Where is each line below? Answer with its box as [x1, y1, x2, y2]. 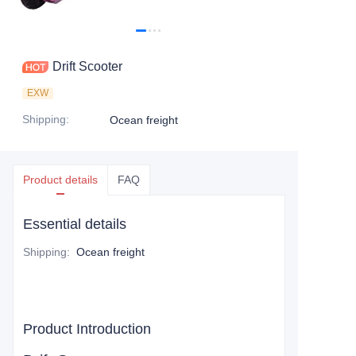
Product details [23, 173, 98, 186]
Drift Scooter [52, 60, 122, 73]
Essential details [23, 216, 126, 232]
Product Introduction [23, 321, 151, 337]
